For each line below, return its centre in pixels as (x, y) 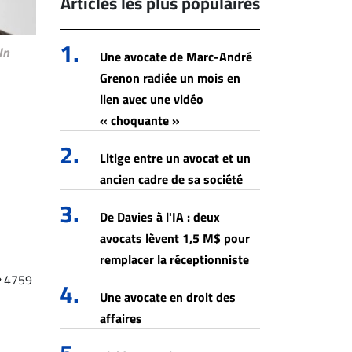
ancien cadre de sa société (171, 179)
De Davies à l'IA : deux (160, 217)
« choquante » (140, 120)
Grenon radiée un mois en (170, 78)
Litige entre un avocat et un (175, 158)
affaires (121, 318)
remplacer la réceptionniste (174, 259)
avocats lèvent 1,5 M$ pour (175, 238)
